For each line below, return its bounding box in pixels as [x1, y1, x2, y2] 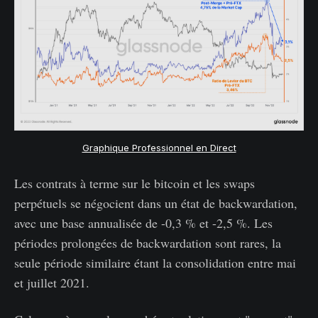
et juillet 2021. [14, 273, 89, 291]
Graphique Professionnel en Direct [82, 141, 236, 153]
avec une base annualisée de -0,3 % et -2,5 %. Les [14, 214, 273, 231]
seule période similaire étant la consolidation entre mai [14, 253, 296, 271]
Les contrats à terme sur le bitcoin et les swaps [14, 174, 255, 192]
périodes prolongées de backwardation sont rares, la [14, 234, 281, 251]
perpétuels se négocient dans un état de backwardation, [14, 194, 297, 212]
